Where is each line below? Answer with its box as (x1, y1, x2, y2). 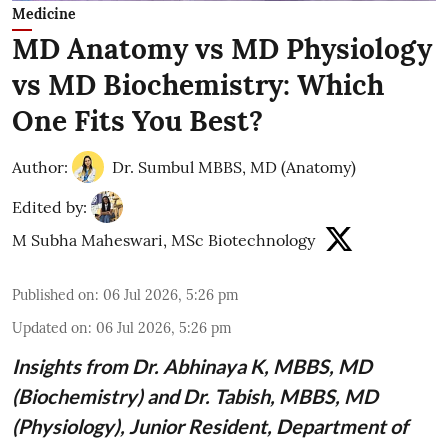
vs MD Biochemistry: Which (12, 66, 384, 103)
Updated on (12, 318, 88, 337)
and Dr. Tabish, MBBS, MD (143, 383, 378, 408)
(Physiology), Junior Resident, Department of (12, 413, 408, 438)
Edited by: (12, 196, 87, 217)
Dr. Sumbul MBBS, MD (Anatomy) (112, 156, 356, 177)
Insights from (12, 353, 132, 378)
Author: (12, 156, 68, 177)
